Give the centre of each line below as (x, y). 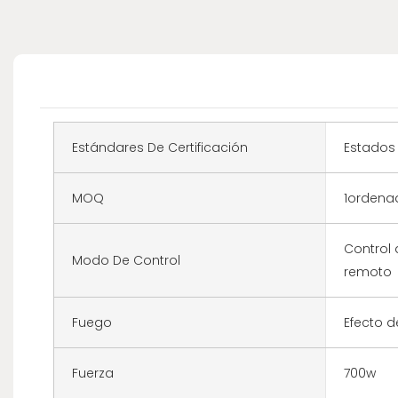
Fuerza (93, 373)
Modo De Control (126, 260)
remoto (367, 271)
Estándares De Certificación (160, 147)
